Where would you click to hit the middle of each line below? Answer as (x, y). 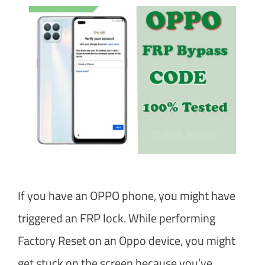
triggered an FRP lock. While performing (117, 218)
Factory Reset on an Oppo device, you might (127, 240)
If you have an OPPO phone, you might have (127, 195)
